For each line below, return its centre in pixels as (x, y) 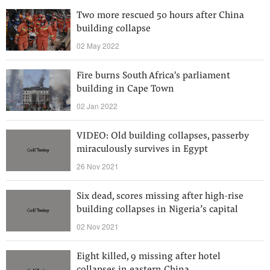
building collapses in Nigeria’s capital (157, 210)
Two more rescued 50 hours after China (160, 16)
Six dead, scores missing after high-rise (160, 196)
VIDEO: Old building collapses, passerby (163, 136)
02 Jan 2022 (97, 106)
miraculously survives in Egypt (142, 149)
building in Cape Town (125, 89)
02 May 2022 (98, 46)
